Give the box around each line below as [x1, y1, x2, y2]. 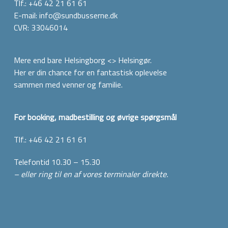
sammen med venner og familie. [13, 78, 123, 91]
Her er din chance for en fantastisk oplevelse [13, 66, 167, 79]
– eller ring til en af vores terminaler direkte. [13, 168, 168, 181]
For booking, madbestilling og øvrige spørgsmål [13, 111, 177, 124]
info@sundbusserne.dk [39, 9, 118, 22]
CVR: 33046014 [13, 21, 68, 34]
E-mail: [13, 9, 39, 22]
